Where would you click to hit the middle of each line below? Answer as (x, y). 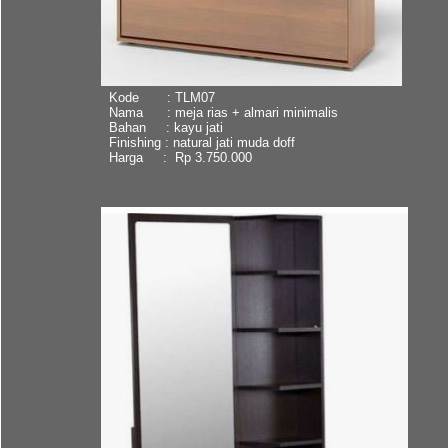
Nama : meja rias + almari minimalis (223, 112)
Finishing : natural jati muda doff (201, 142)
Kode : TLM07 (161, 97)
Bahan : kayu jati (165, 127)
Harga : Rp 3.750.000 (180, 157)
